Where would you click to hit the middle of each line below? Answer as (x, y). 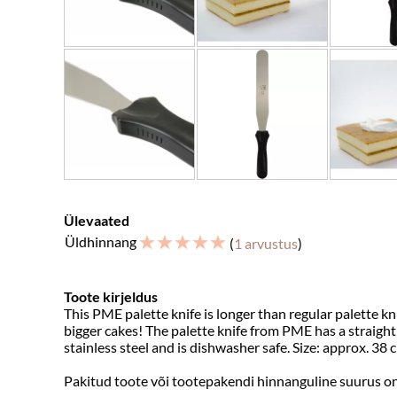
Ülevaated (97, 221)
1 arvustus (266, 244)
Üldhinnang (101, 242)
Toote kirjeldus (111, 297)
